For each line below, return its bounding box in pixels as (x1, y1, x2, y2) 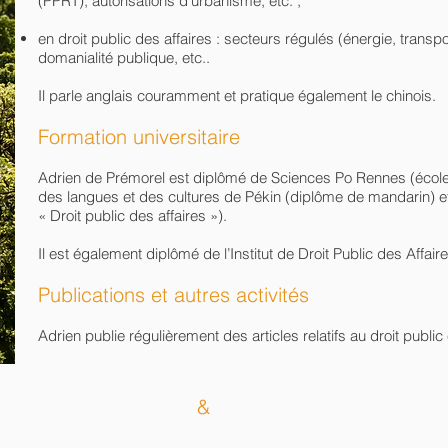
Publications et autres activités (38, 282, 309, 307)
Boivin (102, 394, 197, 419)
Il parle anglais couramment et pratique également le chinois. (38, 86, 436, 105)
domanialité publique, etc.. (38, 48, 210, 67)
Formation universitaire (38, 124, 240, 149)
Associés (214, 394, 346, 419)
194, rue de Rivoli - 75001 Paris (122, 424, 326, 443)
